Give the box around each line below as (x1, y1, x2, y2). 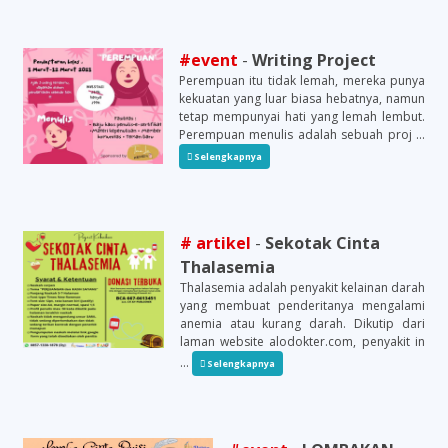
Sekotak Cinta (264, 231, 380, 254)
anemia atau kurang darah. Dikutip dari (179, 314, 425, 332)
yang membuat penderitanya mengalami (179, 296, 425, 314)
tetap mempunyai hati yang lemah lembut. (178, 107, 425, 125)
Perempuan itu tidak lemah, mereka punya (178, 71, 425, 89)
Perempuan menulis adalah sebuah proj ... (178, 125, 425, 143)
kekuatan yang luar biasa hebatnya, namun (178, 89, 425, 107)
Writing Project (251, 48, 376, 71)
